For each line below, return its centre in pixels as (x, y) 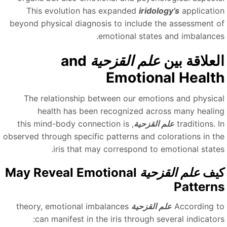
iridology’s (165, 10)
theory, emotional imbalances (79, 206)
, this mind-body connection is (79, 123)
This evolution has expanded (87, 10)
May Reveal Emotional (77, 172)
